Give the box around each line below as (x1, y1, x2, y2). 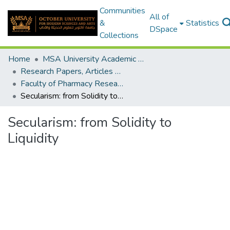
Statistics (185, 17, 219, 29)
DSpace (149, 24, 178, 35)
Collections (99, 30, 139, 41)
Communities (99, 5, 145, 16)
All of (149, 11, 169, 23)
